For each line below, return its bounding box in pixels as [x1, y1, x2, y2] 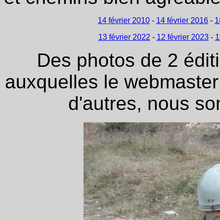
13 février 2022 [98, 33, 150, 41]
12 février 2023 [156, 33, 209, 41]
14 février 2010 [98, 16, 150, 25]
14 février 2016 [156, 16, 208, 25]
